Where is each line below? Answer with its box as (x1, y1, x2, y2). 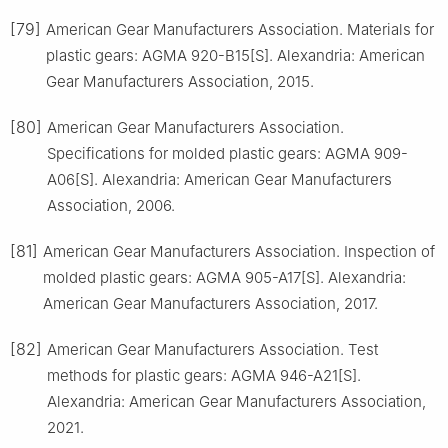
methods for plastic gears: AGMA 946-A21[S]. (47, 365, 361, 385)
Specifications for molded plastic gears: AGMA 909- (47, 143, 408, 163)
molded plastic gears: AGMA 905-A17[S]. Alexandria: (43, 267, 406, 287)
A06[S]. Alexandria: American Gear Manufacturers (47, 169, 392, 189)
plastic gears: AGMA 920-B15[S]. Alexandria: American (46, 45, 425, 65)
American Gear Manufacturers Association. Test (47, 339, 378, 359)
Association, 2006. (47, 195, 175, 215)
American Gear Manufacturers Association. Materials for (46, 19, 434, 39)
